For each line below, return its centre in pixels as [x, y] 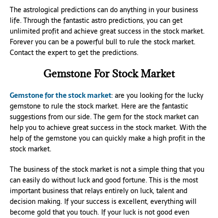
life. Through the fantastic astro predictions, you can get [96, 20]
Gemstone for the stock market [61, 95]
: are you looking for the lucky [157, 95]
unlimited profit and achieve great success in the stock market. [107, 31]
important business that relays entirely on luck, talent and [99, 191]
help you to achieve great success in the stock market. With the [108, 127]
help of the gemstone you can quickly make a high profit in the [108, 138]
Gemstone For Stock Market [109, 73]
